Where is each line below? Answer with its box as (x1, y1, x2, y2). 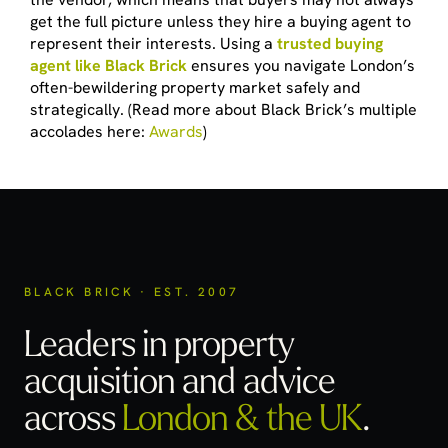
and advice (182, 355, 336, 401)
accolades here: (30, 120, 149, 142)
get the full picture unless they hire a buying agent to (30, 10, 411, 32)
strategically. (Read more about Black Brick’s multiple (30, 98, 417, 120)
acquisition (24, 355, 183, 401)
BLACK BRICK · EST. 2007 (24, 283, 240, 300)
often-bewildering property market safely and (30, 76, 360, 98)
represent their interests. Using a (30, 32, 277, 54)
